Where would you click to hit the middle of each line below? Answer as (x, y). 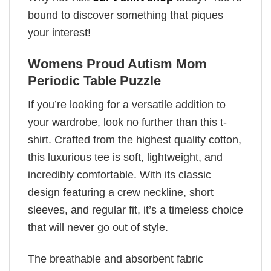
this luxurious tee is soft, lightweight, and (125, 157)
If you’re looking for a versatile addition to (127, 104)
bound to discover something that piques (126, 15)
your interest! (59, 32)
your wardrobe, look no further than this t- (127, 122)
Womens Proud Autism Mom (117, 64)
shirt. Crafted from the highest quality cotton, (135, 139)
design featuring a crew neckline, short (121, 192)
